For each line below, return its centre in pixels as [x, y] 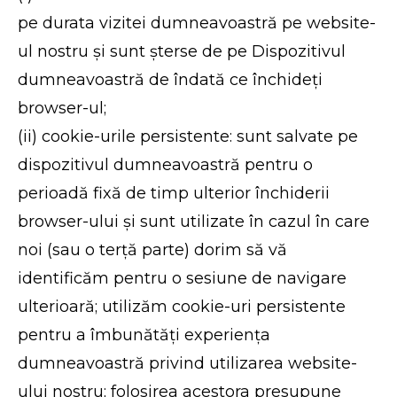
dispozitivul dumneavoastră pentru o [166, 165]
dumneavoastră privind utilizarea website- [188, 363]
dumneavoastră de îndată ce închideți [171, 80]
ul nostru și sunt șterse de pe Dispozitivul [182, 51]
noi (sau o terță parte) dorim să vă [153, 250]
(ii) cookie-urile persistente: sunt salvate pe [188, 136]
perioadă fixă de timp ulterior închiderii [174, 193]
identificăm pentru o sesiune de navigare [183, 278]
